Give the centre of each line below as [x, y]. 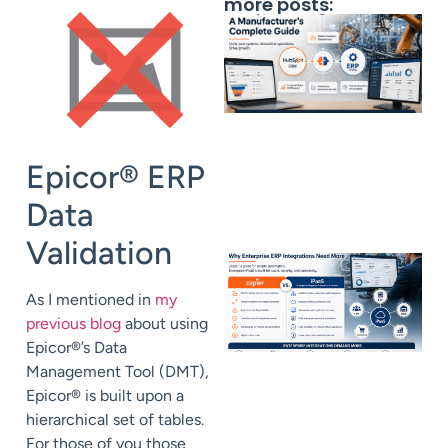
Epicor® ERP [115, 177]
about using [164, 324]
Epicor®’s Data [76, 348]
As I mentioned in [90, 300]
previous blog [73, 324]
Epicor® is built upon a [105, 396]
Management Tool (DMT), [117, 372]
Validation [99, 253]
